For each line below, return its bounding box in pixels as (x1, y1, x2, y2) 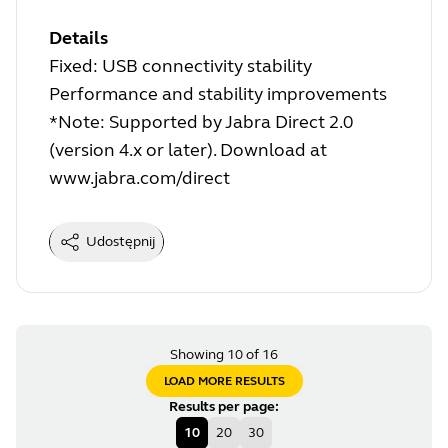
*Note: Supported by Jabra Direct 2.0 (49, 111, 353, 134)
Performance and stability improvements (49, 83, 387, 106)
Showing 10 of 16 (170, 346, 278, 364)
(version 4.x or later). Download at (49, 139, 327, 162)
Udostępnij (86, 233, 155, 251)
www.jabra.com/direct (49, 167, 230, 190)
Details (49, 27, 108, 50)
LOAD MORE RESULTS (163, 374, 285, 389)
